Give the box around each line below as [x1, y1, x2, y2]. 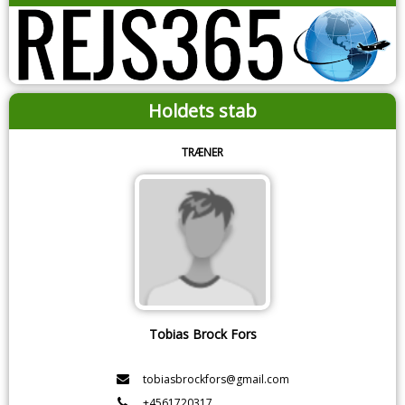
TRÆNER [182, 144, 223, 160]
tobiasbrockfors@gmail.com [142, 371, 289, 387]
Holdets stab [148, 98, 257, 123]
